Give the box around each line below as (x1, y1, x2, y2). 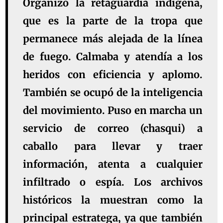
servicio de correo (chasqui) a (23, 122, 203, 135)
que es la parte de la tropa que (23, 14, 203, 27)
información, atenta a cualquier (23, 158, 203, 171)
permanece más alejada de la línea (23, 32, 203, 45)
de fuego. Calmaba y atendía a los (23, 50, 203, 63)
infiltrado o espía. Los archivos (23, 176, 203, 189)
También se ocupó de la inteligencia (23, 86, 203, 99)
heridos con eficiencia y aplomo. (23, 68, 203, 81)
